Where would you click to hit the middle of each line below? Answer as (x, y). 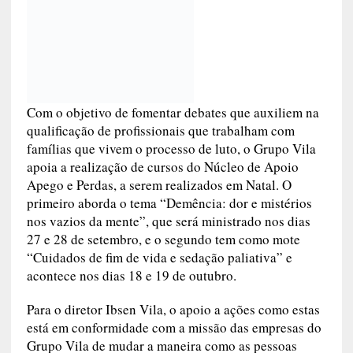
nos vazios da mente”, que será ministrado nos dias (168, 221)
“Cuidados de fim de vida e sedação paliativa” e (159, 258)
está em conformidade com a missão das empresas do (174, 328)
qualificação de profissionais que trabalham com (160, 131)
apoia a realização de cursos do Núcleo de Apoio (162, 167)
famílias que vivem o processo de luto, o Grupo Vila (171, 149)
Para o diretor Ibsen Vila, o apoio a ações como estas (173, 310)
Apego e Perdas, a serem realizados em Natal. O (159, 185)
